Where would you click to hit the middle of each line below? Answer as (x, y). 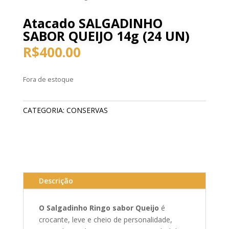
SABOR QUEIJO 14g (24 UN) (106, 36)
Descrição (56, 180)
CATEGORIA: (44, 110)
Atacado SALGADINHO (93, 23)
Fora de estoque (48, 79)
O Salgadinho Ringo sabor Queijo (99, 208)
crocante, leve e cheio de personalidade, (105, 219)
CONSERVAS (87, 110)
